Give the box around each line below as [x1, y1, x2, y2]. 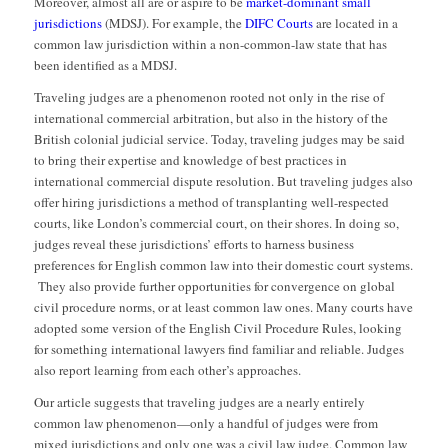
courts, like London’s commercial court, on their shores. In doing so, [33, 214, 399, 233]
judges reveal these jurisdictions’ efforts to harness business [33, 235, 354, 254]
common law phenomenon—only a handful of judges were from [33, 414, 378, 433]
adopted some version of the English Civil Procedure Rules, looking [33, 319, 402, 338]
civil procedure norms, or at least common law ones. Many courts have [33, 298, 413, 317]
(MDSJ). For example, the [101, 14, 245, 33]
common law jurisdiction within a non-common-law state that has [33, 35, 387, 54]
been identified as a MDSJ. [33, 56, 177, 75]
